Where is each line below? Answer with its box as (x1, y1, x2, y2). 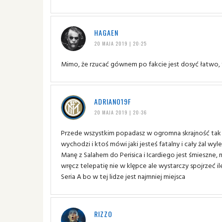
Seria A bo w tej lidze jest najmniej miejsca (61, 170, 185, 181)
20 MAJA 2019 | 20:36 (94, 108, 147, 116)
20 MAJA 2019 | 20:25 (94, 39, 147, 47)
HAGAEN (94, 27, 118, 38)
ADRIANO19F (94, 96, 131, 107)
